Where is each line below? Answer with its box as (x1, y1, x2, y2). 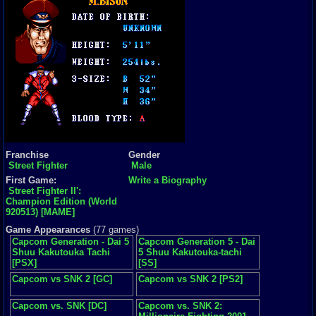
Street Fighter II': (8, 186, 81, 196)
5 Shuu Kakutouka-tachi (138, 247, 242, 257)
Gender (128, 150, 160, 160)
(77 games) (90, 224, 139, 235)
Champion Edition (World (6, 196, 117, 207)
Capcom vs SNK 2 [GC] (12, 274, 112, 284)
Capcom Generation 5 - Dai (138, 236, 255, 247)
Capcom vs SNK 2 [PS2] (138, 274, 243, 284)
